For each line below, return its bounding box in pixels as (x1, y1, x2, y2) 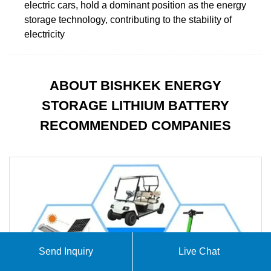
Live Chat (178, 246, 220, 256)
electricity (24, 28, 65, 39)
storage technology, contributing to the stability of (24, 14, 232, 25)
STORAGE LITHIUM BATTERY (41, 97, 229, 113)
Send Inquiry (39, 246, 94, 256)
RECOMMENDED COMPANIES (39, 117, 231, 133)
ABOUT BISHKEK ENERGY (49, 77, 221, 93)
